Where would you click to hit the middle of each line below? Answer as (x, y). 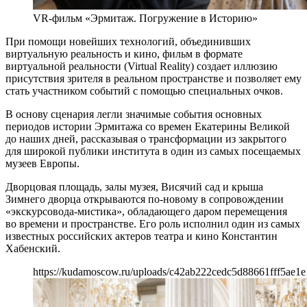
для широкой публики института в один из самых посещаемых (153, 151)
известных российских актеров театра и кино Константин (142, 236)
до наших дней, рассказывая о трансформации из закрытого (146, 138)
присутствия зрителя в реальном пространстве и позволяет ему (153, 78)
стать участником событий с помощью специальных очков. (144, 90)
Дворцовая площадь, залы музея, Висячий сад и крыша (134, 186)
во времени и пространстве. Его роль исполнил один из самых (153, 223)
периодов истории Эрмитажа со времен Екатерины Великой (148, 126)
